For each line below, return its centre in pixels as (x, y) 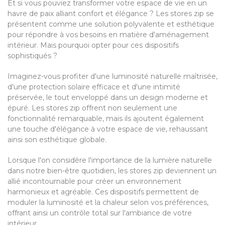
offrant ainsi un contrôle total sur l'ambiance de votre (100, 213)
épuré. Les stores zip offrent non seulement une (92, 108)
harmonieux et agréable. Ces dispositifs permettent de (103, 192)
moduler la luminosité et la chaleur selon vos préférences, (108, 202)
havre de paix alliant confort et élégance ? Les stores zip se (111, 14)
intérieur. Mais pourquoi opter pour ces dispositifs (93, 45)
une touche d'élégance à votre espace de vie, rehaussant (108, 129)
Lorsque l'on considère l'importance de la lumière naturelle (110, 160)
